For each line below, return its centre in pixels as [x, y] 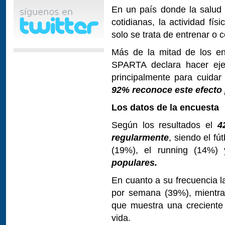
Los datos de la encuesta [165, 107]
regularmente [140, 137]
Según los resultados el [164, 125]
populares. [134, 162]
